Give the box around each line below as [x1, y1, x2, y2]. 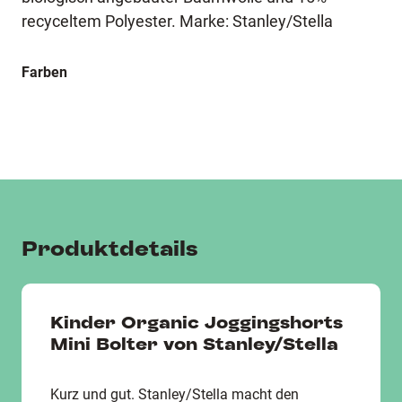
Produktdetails [22, 237, 198, 261]
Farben [22, 64, 67, 81]
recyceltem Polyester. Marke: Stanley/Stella [22, 12, 333, 31]
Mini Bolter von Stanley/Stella [50, 334, 338, 354]
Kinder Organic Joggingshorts [50, 312, 343, 333]
